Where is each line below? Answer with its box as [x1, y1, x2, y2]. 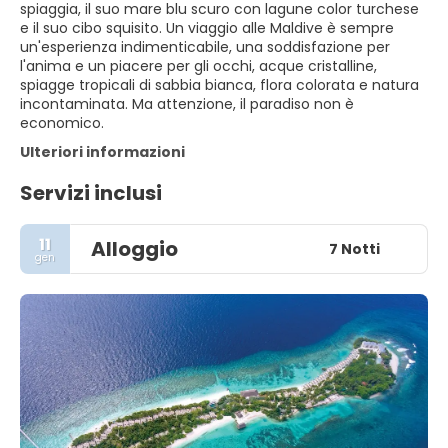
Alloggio [91, 235, 178, 263]
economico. [20, 113, 104, 133]
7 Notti [328, 238, 380, 259]
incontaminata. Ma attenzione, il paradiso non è [20, 94, 354, 114]
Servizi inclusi [20, 179, 162, 207]
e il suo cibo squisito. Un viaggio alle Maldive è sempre [20, 18, 394, 38]
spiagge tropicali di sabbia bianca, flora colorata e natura [20, 75, 419, 95]
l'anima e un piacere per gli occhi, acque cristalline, [20, 56, 377, 76]
